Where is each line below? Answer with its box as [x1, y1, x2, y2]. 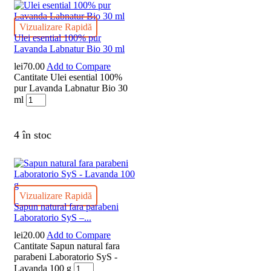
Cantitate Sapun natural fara [14, 241, 120, 251]
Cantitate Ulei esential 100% [14, 71, 122, 82]
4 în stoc [14, 128, 51, 141]
